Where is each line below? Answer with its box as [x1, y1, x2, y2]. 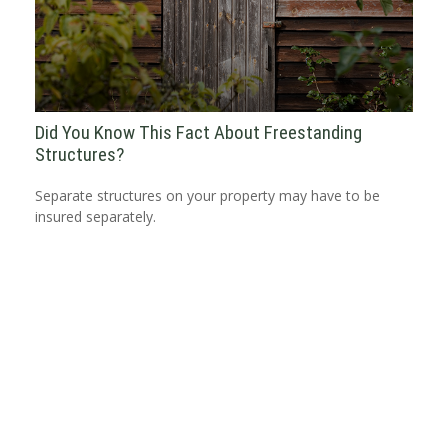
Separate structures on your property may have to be [35, 185, 380, 205]
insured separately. [35, 206, 156, 226]
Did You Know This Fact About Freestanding [35, 121, 362, 144]
